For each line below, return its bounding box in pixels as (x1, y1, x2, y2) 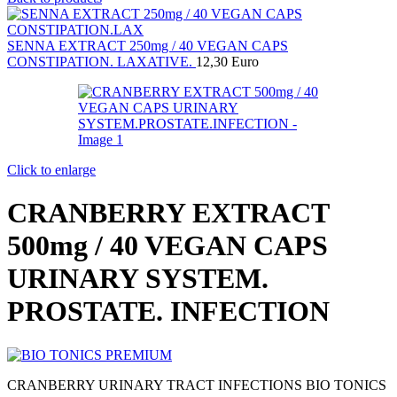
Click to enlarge (7, 162, 96, 177)
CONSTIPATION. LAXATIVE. (7, 54, 196, 69)
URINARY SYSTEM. (7, 262, 269, 295)
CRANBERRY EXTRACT (7, 197, 329, 230)
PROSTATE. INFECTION (7, 295, 330, 328)
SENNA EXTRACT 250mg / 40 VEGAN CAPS (7, 38, 288, 53)
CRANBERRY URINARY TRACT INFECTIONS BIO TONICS (7, 377, 386, 393)
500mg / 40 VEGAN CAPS (7, 230, 328, 262)
